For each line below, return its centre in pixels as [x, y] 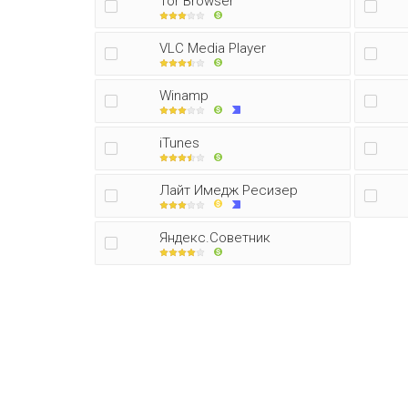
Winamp [184, 96]
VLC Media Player [213, 48]
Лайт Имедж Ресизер [229, 190]
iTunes [179, 143]
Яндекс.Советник [215, 238]
